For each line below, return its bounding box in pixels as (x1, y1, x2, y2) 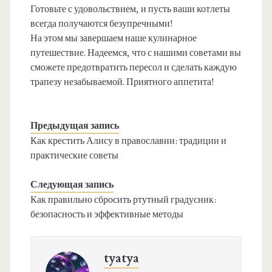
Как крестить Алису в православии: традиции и (30, 135, 226, 148)
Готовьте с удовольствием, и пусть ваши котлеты (30, 3, 230, 16)
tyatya (103, 250, 139, 267)
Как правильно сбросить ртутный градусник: (30, 194, 216, 206)
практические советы (30, 149, 118, 162)
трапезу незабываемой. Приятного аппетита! (30, 76, 214, 89)
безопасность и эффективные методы (30, 208, 183, 221)
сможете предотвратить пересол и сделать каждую (30, 61, 237, 74)
